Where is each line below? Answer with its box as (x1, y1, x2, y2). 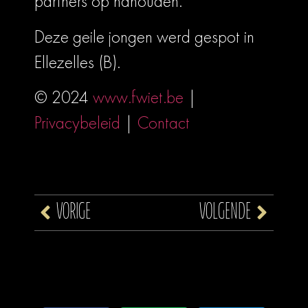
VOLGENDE (199, 200, 251, 225)
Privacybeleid (34, 111, 120, 135)
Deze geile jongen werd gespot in (34, 25, 254, 48)
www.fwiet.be (93, 86, 184, 109)
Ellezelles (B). (34, 50, 120, 74)
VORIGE (56, 200, 91, 225)
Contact (137, 111, 190, 135)
